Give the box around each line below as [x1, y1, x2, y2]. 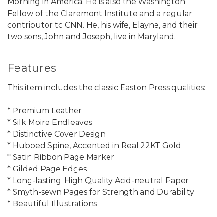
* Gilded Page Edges [7, 164, 87, 173]
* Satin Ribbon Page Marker [7, 152, 114, 162]
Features [7, 61, 56, 75]
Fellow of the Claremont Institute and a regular [7, 8, 192, 18]
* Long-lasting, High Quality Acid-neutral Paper [7, 175, 189, 185]
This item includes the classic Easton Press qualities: [7, 82, 205, 92]
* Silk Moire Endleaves [7, 117, 92, 127]
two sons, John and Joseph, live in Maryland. [7, 31, 176, 41]
